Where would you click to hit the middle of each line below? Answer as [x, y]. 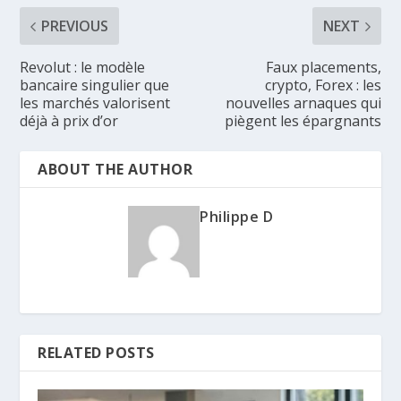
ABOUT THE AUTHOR [115, 170]
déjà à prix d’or [69, 121]
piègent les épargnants [303, 121]
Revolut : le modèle [83, 68]
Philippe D [236, 217]
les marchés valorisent [95, 103]
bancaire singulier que [95, 85]
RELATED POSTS [96, 353]
